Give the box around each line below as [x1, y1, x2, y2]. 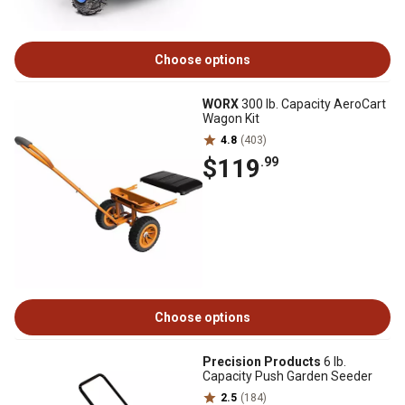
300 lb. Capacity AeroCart [239, 97, 386, 111]
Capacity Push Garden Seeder [202, 369, 372, 383]
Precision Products [202, 354, 321, 369]
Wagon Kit [202, 111, 259, 126]
